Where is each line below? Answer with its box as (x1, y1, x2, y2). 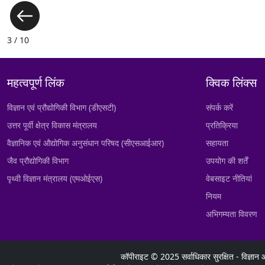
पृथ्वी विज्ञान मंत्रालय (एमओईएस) (7, 173, 102, 184)
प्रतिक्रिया (206, 119, 238, 131)
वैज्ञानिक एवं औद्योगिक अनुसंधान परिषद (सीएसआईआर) (7, 137, 164, 148)
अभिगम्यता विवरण (206, 208, 257, 219)
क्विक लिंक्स (206, 75, 257, 91)
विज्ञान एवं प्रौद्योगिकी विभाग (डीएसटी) (7, 102, 116, 113)
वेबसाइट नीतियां (206, 173, 252, 184)
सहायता (206, 137, 228, 148)
